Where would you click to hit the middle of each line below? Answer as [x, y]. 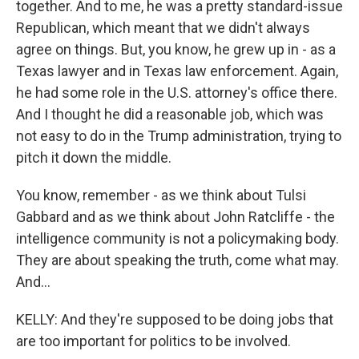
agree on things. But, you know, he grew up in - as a [176, 49]
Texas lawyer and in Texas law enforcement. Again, [177, 71]
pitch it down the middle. [94, 157]
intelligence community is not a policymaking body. [177, 238]
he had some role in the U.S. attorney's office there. [177, 92]
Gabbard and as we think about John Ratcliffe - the [175, 216]
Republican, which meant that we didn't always [163, 27]
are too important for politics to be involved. [153, 341]
